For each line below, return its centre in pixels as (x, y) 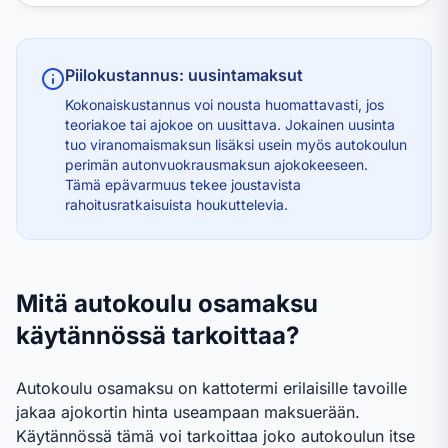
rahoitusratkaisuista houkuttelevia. (176, 204)
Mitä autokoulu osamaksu (167, 303)
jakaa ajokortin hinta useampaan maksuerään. (188, 412)
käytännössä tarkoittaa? (157, 335)
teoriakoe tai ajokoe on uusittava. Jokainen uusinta (230, 124)
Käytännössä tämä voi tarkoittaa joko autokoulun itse (215, 436)
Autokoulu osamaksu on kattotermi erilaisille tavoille (211, 388)
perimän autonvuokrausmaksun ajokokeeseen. (216, 164)
